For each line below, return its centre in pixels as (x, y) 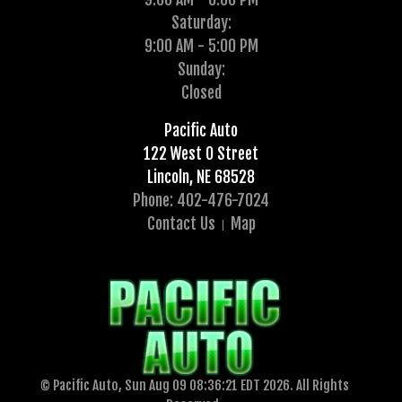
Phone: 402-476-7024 (201, 201)
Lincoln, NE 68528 (201, 177)
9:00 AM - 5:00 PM (201, 46)
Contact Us (181, 224)
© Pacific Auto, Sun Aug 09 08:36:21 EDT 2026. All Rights (194, 386)
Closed (201, 93)
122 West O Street (201, 154)
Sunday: (201, 70)
